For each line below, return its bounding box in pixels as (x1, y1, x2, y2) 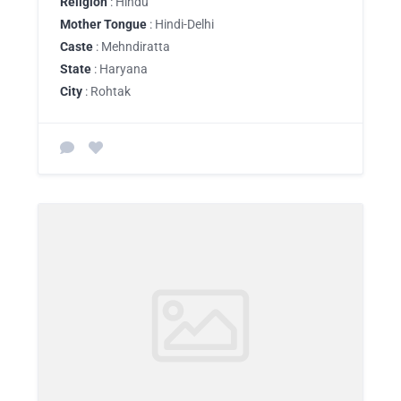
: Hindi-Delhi (147, 17, 214, 31)
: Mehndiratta (93, 39, 170, 54)
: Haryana (91, 62, 148, 76)
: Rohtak (82, 84, 131, 98)
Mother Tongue (60, 17, 147, 31)
